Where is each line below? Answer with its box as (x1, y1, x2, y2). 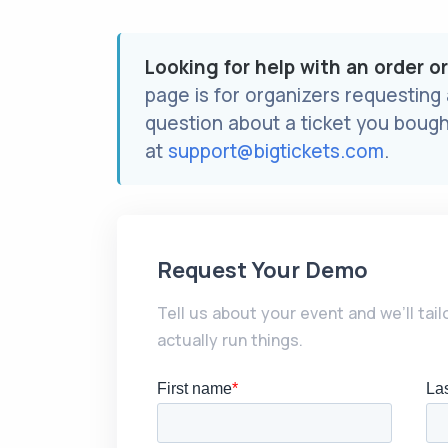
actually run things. (157, 329, 303, 351)
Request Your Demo (157, 255, 368, 285)
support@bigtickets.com (168, 138, 384, 164)
